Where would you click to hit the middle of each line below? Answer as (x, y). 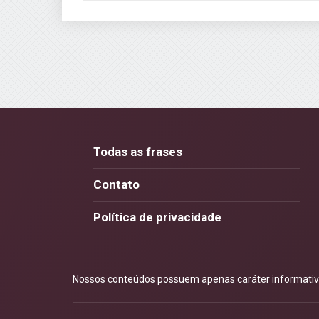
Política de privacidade (157, 217)
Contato (116, 184)
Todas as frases (137, 152)
